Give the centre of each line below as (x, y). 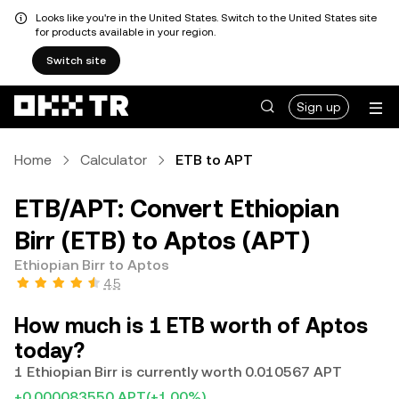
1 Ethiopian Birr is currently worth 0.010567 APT (178, 372)
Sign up (319, 107)
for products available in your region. (126, 32)
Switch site (76, 61)
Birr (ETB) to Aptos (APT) (162, 240)
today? (49, 351)
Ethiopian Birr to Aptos (92, 265)
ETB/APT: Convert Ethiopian (177, 208)
